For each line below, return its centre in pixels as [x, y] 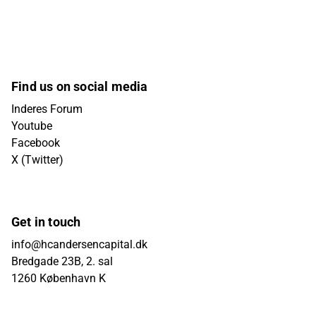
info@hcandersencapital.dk [79, 244]
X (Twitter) [37, 160]
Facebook [36, 143]
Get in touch [46, 222]
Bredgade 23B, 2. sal [62, 261]
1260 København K [59, 278]
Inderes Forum [47, 109]
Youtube [32, 126]
